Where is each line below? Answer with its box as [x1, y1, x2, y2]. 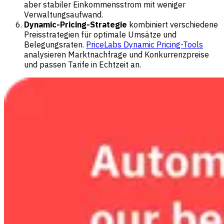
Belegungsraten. [24, 39, 86, 49]
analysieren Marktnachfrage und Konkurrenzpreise [24, 49, 209, 59]
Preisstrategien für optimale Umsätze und [24, 29, 176, 39]
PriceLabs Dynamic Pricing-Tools [86, 39, 203, 49]
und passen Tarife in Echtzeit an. [24, 59, 141, 69]
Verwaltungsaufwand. [24, 9, 103, 19]
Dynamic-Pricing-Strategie [24, 19, 127, 29]
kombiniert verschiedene [127, 19, 218, 29]
